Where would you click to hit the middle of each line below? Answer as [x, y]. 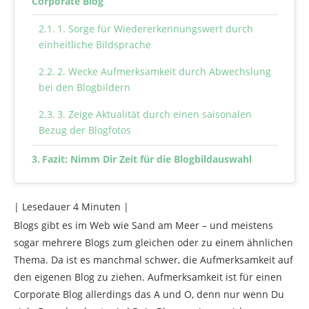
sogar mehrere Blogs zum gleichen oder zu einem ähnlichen [153, 243]
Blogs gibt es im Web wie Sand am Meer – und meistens [143, 226]
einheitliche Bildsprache [95, 45]
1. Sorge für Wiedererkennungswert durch [155, 29]
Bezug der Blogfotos [85, 130]
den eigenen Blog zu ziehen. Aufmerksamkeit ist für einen [148, 277]
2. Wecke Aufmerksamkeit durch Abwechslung [164, 72]
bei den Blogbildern [84, 88]
